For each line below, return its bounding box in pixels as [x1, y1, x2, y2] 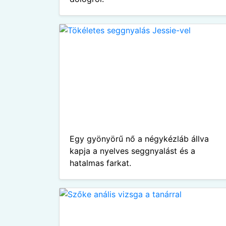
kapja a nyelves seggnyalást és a [70, 146, 195, 156]
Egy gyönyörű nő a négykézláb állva [70, 134, 209, 144]
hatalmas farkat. [70, 158, 131, 168]
